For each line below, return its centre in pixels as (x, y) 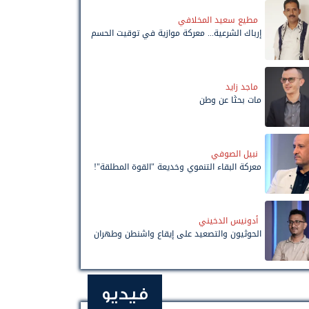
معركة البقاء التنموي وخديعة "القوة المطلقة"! (178, 167)
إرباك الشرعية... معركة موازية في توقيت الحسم (176, 33)
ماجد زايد (242, 87)
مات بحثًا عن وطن (230, 100)
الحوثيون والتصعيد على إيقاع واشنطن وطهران (178, 233)
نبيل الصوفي (235, 153)
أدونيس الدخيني (228, 220)
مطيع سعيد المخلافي (218, 20)
